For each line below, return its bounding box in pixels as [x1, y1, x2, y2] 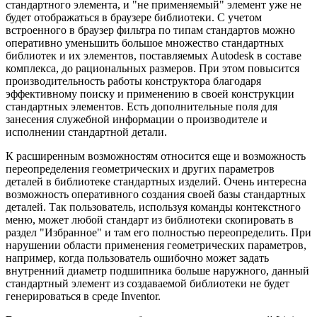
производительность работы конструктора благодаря [6, 74, 261, 87]
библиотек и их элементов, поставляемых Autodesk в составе [6, 49, 301, 62]
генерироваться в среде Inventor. [6, 289, 161, 302]
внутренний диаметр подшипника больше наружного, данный [6, 264, 309, 277]
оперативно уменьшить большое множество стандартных [6, 36, 284, 49]
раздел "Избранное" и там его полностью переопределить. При [6, 226, 311, 238]
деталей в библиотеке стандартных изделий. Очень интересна [6, 175, 306, 188]
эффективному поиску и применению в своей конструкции [6, 87, 294, 100]
